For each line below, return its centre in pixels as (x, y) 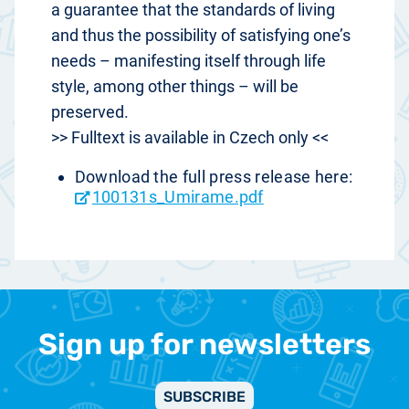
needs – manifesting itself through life (189, 61)
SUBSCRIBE (204, 397)
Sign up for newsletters (204, 345)
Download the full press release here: (214, 177)
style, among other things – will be (175, 87)
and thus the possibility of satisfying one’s (201, 36)
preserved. (92, 112)
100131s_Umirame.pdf (178, 197)
